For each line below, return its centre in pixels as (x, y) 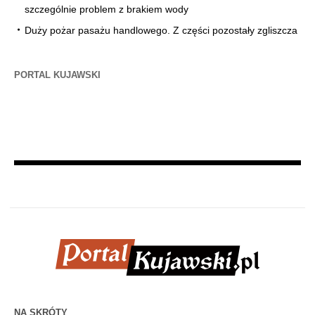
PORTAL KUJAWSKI (57, 75)
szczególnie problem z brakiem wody (107, 9)
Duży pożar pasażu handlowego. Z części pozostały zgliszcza (161, 31)
